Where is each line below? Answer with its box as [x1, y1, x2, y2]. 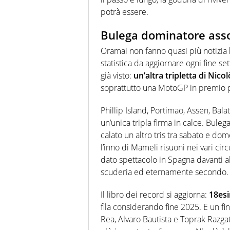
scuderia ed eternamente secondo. [101, 166, 228, 178]
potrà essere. [101, 6, 148, 18]
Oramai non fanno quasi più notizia [101, 45, 229, 56]
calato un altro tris [101, 129, 167, 141]
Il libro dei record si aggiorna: [101, 188, 207, 200]
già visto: [101, 69, 133, 81]
